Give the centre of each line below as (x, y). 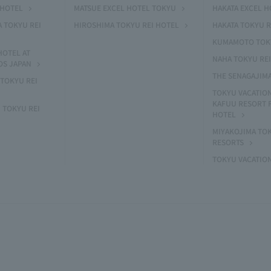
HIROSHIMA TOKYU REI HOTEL (126, 24)
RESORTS (228, 142)
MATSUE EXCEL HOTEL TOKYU (125, 8)
